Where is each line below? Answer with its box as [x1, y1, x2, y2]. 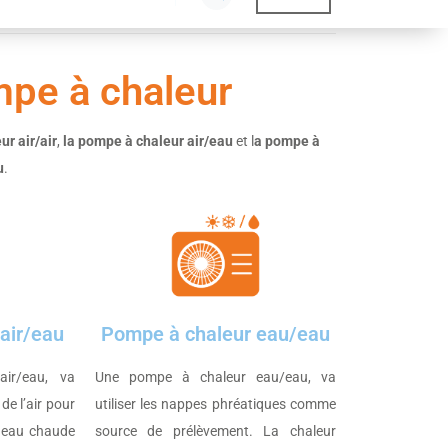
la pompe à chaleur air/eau [62, 133, 233, 150]
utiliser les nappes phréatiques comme [94, 395, 336, 412]
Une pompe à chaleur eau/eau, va [94, 368, 336, 385]
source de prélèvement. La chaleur [94, 422, 336, 439]
